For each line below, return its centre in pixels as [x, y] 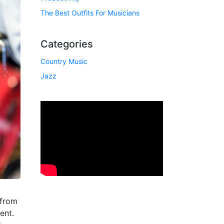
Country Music [64, 61]
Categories [67, 44]
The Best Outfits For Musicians [90, 12]
